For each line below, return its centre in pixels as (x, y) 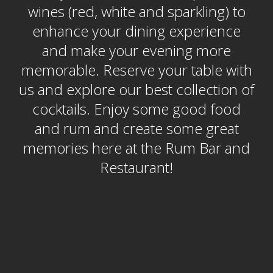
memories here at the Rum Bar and (136, 148)
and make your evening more (136, 50)
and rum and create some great (136, 128)
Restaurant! (136, 167)
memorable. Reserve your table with (136, 70)
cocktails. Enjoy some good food (136, 109)
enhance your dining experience (136, 31)
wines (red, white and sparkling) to (136, 11)
